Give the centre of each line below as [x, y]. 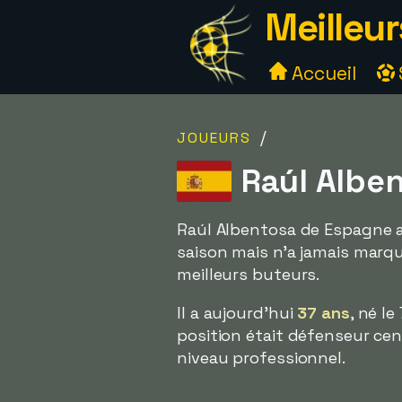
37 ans [323, 313]
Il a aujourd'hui [237, 313]
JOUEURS [214, 138]
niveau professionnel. [261, 358]
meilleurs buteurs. [249, 274]
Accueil [322, 73]
